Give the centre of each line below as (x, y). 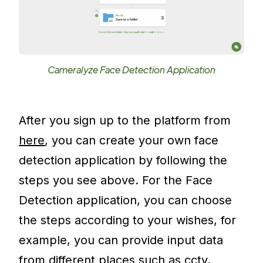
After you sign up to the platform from (125, 121)
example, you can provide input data (121, 240)
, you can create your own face (132, 141)
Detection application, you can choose (126, 200)
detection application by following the (123, 161)
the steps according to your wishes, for (128, 220)
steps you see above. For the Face (116, 181)
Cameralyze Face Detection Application (131, 70)
